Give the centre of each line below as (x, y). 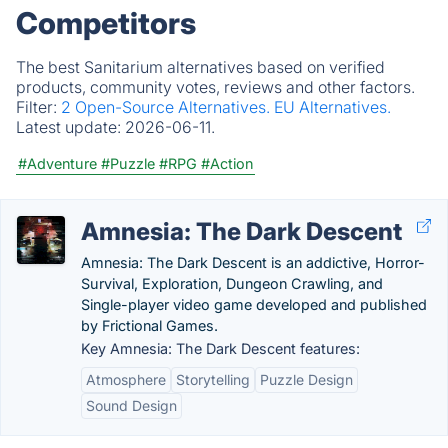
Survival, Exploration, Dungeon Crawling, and (232, 283)
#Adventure (57, 163)
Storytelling (213, 379)
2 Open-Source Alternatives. (167, 107)
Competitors (106, 23)
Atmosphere (126, 379)
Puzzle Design (306, 379)
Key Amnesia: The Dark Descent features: (220, 348)
